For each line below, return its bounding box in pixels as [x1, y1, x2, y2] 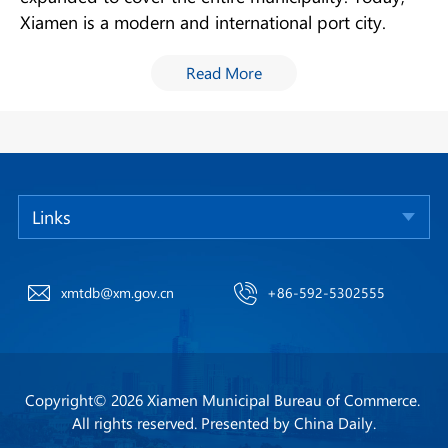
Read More [186, 62, 262, 84]
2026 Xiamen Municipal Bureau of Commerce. [110, 389, 424, 411]
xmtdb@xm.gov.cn [60, 282, 174, 302]
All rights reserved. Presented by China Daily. [72, 412, 376, 434]
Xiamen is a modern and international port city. [20, 10, 386, 34]
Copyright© [24, 389, 111, 411]
